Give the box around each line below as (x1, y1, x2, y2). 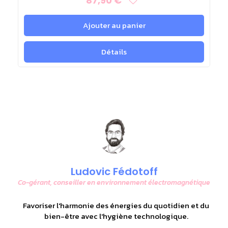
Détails (101, 45, 127, 58)
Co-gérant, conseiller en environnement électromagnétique (18, 177, 210, 188)
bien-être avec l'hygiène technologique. (44, 210, 188, 222)
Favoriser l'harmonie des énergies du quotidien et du (23, 199, 209, 211)
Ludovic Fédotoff (70, 164, 158, 179)
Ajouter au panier (82, 19, 146, 31)
